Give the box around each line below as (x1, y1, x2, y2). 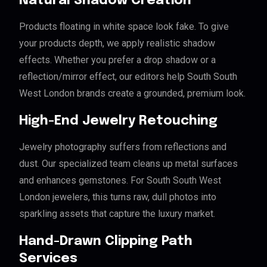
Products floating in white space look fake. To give (19, 20, 229, 32)
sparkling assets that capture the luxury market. (19, 207, 215, 219)
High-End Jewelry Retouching (19, 114, 218, 128)
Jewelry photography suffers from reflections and (19, 141, 226, 153)
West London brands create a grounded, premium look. (19, 87, 246, 99)
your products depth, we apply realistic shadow (19, 37, 215, 49)
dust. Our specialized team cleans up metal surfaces (19, 157, 238, 169)
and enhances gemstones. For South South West (19, 174, 221, 186)
